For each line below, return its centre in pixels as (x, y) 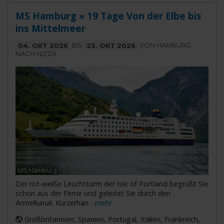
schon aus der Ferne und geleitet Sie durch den (93, 193)
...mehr (101, 203)
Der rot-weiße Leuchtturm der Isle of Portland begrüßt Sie (111, 184)
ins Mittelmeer (50, 28)
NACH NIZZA (36, 54)
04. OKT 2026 (43, 45)
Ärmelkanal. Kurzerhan (53, 203)
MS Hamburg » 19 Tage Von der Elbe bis (108, 16)
